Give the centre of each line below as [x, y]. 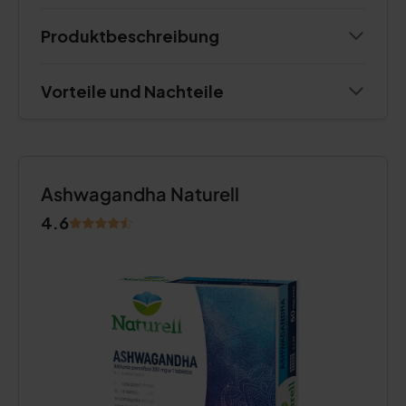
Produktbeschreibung [130, 36]
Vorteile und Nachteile [132, 91]
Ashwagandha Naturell [140, 193]
